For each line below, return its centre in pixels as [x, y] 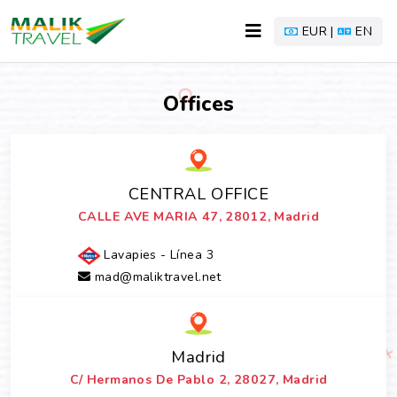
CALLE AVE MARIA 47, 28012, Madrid [198, 217]
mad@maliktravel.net [156, 277]
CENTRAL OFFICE [198, 194]
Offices [198, 104]
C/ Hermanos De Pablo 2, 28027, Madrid [198, 380]
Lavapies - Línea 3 [156, 255]
